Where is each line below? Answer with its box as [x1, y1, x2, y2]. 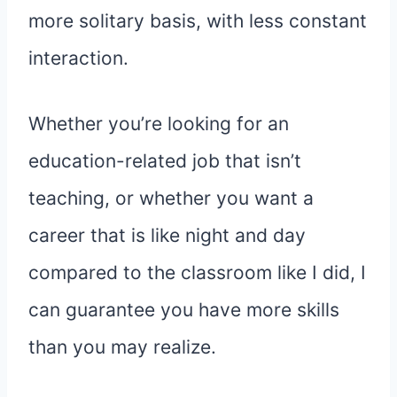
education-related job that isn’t [28, 150, 301, 173]
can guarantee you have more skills [28, 299, 339, 322]
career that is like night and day [28, 224, 306, 247]
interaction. [28, 47, 128, 70]
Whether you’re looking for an [28, 113, 289, 136]
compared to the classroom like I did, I [28, 261, 366, 284]
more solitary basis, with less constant [28, 10, 367, 33]
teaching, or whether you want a [28, 187, 314, 210]
